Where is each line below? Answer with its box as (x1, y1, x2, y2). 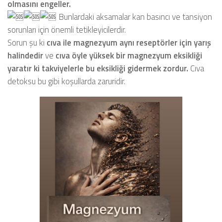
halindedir (7, 49, 43, 62)
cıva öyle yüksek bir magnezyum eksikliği (55, 49, 202, 62)
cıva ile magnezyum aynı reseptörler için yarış (47, 36, 211, 49)
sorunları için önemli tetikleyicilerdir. (7, 23, 126, 36)
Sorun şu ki (7, 36, 47, 49)
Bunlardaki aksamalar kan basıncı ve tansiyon (56, 10, 212, 23)
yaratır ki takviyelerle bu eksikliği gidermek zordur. (7, 62, 190, 75)
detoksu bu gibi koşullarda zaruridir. (7, 75, 125, 88)
